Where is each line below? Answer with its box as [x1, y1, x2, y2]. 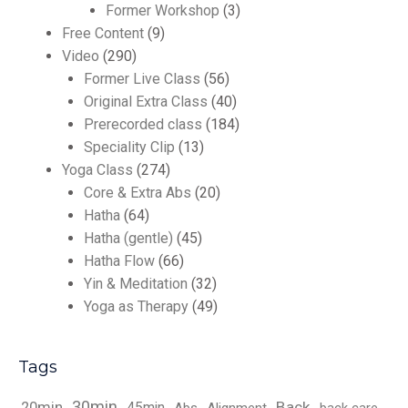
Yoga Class [62, 161, 133, 178]
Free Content [62, 25, 144, 42]
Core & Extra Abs [84, 184, 191, 201]
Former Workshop [106, 2, 219, 19]
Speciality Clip [84, 138, 175, 156]
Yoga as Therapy [84, 298, 189, 315]
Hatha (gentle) [84, 229, 173, 247]
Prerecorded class [84, 116, 202, 133]
